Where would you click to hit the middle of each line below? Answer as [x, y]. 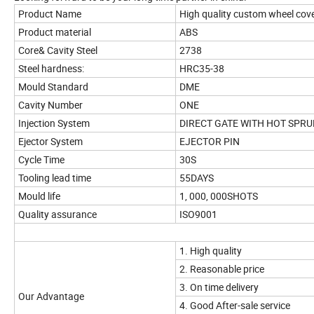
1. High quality [211, 251]
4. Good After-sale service [235, 306]
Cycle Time [41, 160]
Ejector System [50, 142]
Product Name [50, 14]
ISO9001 [198, 214]
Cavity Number [50, 105]
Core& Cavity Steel [58, 50]
